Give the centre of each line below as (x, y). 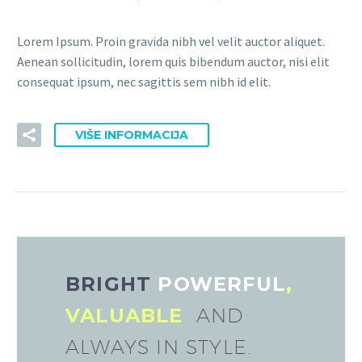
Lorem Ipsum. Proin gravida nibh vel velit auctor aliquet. (171, 42)
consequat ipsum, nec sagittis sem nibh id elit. (144, 82)
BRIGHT (109, 284)
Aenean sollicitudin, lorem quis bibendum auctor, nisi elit (173, 62)
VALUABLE (128, 316)
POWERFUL (219, 284)
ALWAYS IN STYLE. (159, 347)
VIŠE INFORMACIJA (132, 135)
